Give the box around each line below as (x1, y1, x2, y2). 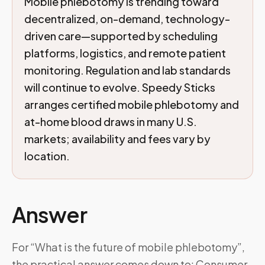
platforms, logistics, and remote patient (24, 46, 226, 60)
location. (24, 149, 70, 163)
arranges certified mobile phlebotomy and (24, 98, 239, 111)
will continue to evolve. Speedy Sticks (24, 80, 215, 94)
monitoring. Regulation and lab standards (24, 63, 231, 77)
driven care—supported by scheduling (24, 29, 218, 43)
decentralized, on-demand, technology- (24, 12, 230, 25)
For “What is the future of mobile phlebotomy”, (12, 240, 245, 254)
